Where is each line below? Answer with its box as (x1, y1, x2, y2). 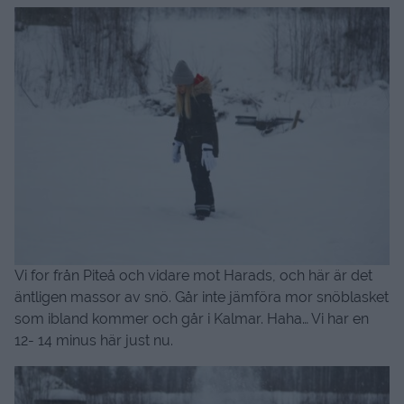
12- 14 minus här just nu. (14, 331, 173, 349)
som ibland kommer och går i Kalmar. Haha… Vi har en (14, 309, 369, 327)
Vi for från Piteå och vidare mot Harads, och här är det (14, 266, 372, 284)
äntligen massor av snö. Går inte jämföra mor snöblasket (14, 288, 389, 306)
